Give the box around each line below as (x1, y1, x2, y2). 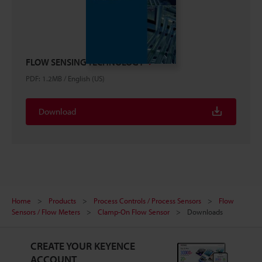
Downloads (187, 207, 223, 216)
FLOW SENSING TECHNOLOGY (26, 56, 144, 68)
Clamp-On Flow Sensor (98, 207, 170, 216)
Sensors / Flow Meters (12, 207, 80, 216)
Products (49, 196, 76, 205)
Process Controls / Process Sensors (94, 196, 201, 205)
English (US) (68, 74, 105, 83)
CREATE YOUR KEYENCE (30, 239, 135, 253)
